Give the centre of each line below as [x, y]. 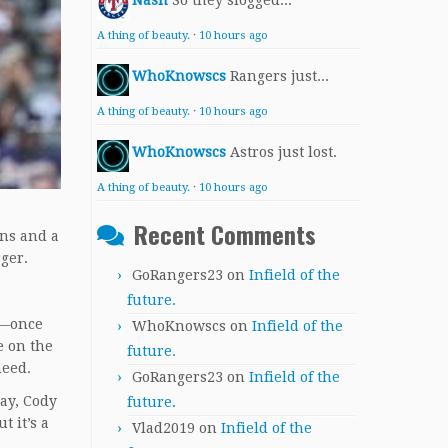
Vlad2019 [163, 428]
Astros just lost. [283, 152]
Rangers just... [279, 76]
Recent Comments [225, 234]
